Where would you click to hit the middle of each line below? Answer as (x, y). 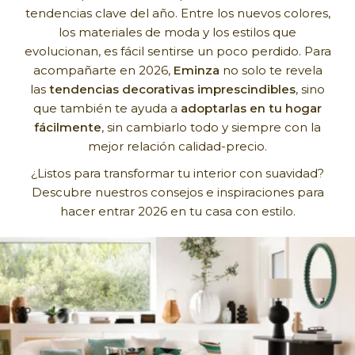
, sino (310, 89)
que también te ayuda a (107, 108)
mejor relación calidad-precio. (177, 146)
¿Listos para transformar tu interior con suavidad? (177, 173)
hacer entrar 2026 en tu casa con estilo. (177, 211)
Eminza (196, 70)
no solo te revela (271, 70)
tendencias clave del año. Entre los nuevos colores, (177, 13)
